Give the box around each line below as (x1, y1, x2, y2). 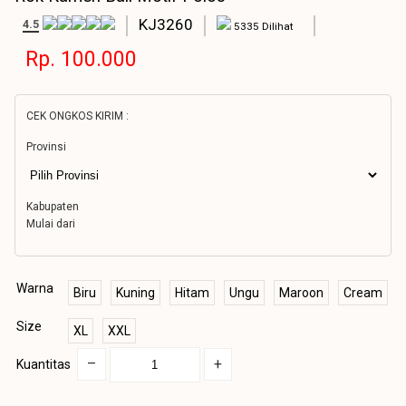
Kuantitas (16, 357, 71, 372)
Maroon (279, 285, 324, 300)
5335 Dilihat (234, 20, 294, 33)
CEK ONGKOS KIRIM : (26, 110, 129, 122)
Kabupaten (26, 200, 79, 213)
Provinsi (26, 140, 66, 153)
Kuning (116, 285, 155, 300)
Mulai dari (26, 217, 75, 230)
